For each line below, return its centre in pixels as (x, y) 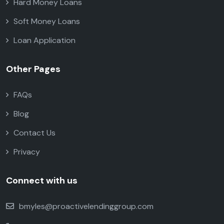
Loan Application (44, 40)
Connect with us (42, 180)
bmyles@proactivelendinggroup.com (86, 206)
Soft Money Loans (47, 21)
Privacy (27, 151)
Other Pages (33, 69)
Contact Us (34, 132)
